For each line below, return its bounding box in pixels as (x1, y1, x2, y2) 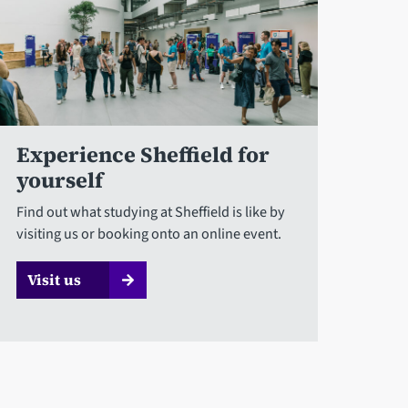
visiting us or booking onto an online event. (16, 222, 282, 244)
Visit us (27, 269, 82, 290)
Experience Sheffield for (16, 139, 270, 169)
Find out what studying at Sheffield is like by (16, 200, 286, 222)
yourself (16, 165, 104, 195)
